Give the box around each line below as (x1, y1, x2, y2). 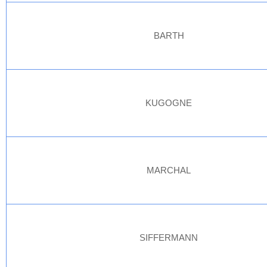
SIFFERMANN (139, 232, 198, 243)
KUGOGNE (145, 98, 193, 108)
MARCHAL (147, 165, 191, 175)
